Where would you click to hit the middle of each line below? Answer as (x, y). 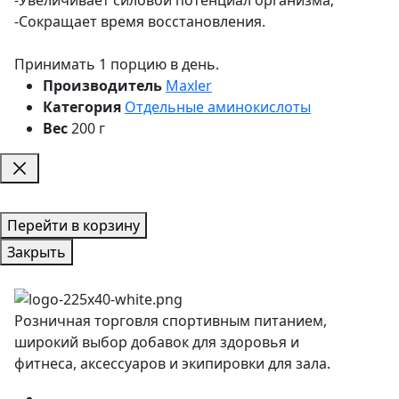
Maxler (189, 85)
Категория (82, 106)
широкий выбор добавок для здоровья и (157, 342)
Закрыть (37, 252)
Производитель (102, 85)
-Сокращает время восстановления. (140, 21)
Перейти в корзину (73, 225)
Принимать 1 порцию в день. (117, 64)
